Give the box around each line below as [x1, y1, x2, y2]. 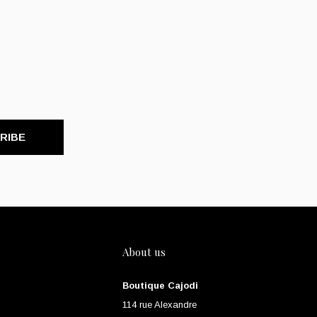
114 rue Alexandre [122, 299, 197, 311]
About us [122, 245, 166, 260]
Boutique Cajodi [122, 280, 198, 292]
